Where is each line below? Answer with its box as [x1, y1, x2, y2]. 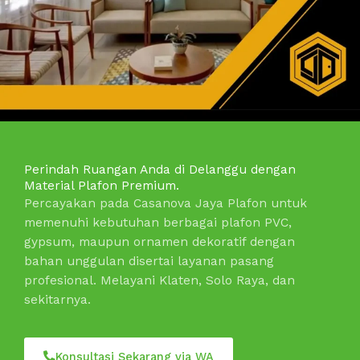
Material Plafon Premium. [24, 178, 179, 194]
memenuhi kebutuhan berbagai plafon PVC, [24, 215, 292, 231]
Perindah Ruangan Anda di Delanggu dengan [24, 162, 296, 178]
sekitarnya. [24, 292, 91, 308]
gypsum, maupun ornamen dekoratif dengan [24, 235, 295, 250]
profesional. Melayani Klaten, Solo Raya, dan [24, 273, 295, 288]
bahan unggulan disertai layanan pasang [24, 254, 274, 269]
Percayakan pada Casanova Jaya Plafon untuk [24, 196, 307, 211]
